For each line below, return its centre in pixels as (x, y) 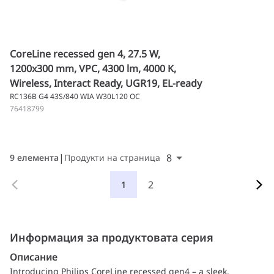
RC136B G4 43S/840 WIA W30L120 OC (75, 96)
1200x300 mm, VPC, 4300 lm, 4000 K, (93, 68)
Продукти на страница (112, 157)
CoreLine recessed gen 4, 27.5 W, (85, 54)
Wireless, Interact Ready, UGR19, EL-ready (106, 83)
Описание (34, 257)
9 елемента (34, 157)
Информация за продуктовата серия (112, 237)
